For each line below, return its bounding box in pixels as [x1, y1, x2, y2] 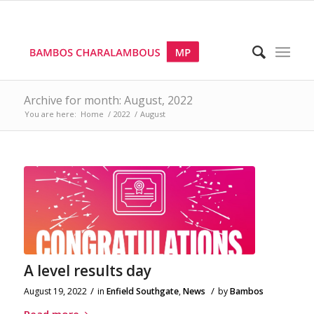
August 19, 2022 [23, 285, 87, 297]
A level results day [23, 260, 151, 280]
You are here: [24, 109, 76, 119]
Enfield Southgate [106, 285, 179, 297]
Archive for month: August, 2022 [23, 93, 193, 108]
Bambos [229, 285, 264, 297]
